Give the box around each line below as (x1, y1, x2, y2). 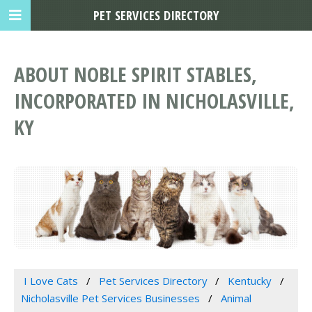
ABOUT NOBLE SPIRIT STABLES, (14, 61, 257, 88)
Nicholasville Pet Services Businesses (21, 291, 200, 306)
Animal (220, 291, 251, 306)
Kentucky (228, 274, 272, 288)
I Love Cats (23, 274, 78, 288)
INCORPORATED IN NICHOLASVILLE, (14, 87, 295, 115)
